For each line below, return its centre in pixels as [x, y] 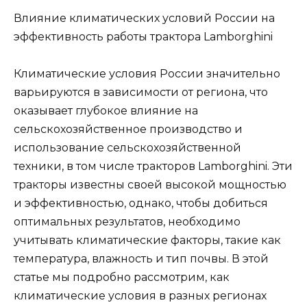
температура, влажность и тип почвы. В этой [141, 258]
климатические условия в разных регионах [140, 295]
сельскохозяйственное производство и [128, 129]
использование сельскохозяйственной [127, 147]
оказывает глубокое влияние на [106, 110]
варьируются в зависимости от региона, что [141, 92]
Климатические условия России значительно [147, 73]
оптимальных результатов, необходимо [127, 221]
